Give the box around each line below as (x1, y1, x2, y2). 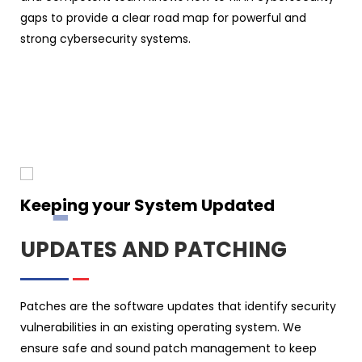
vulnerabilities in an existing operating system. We (20, 318, 301, 335)
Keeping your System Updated (20, 193, 275, 217)
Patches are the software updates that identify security (20, 297, 336, 314)
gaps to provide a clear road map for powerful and (20, 9, 306, 26)
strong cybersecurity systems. (20, 30, 191, 47)
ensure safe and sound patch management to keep (20, 339, 317, 356)
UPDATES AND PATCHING (20, 234, 287, 264)
